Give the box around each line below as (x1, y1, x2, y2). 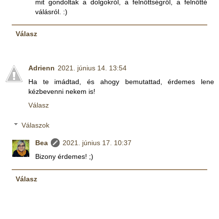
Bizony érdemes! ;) (35, 153, 94, 161)
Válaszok (22, 121, 50, 130)
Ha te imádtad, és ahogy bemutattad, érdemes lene (28, 77, 214, 86)
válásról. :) (35, 7, 68, 16)
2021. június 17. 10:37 (63, 139, 132, 147)
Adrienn (28, 64, 55, 72)
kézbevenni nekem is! (28, 87, 95, 95)
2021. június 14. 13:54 (58, 64, 127, 72)
